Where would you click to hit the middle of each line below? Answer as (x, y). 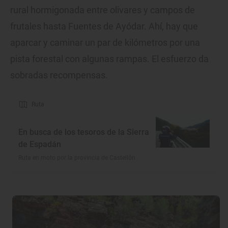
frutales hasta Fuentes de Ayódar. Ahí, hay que (104, 26)
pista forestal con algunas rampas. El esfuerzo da (109, 59)
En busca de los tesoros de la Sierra (84, 132)
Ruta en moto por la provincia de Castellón (77, 158)
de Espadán (40, 145)
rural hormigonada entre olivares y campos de (103, 10)
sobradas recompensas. (59, 75)
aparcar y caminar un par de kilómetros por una (105, 43)
